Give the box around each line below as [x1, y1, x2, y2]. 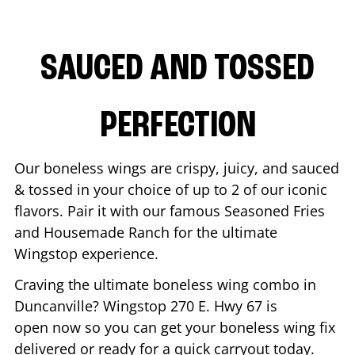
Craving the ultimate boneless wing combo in [14, 274, 316, 294]
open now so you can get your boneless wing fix [14, 317, 335, 337]
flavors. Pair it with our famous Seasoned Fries [14, 200, 325, 220]
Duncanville [14, 296, 93, 315]
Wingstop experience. [14, 243, 162, 263]
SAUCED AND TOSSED [40, 50, 315, 89]
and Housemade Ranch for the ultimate [14, 222, 277, 242]
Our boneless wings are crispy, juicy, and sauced [14, 158, 339, 177]
